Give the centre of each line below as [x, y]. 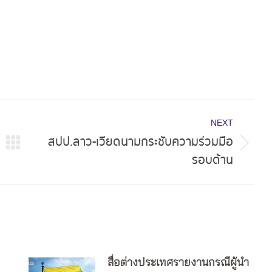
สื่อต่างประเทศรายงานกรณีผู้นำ [178, 263]
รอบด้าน [213, 160]
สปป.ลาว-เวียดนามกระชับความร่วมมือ [141, 142]
